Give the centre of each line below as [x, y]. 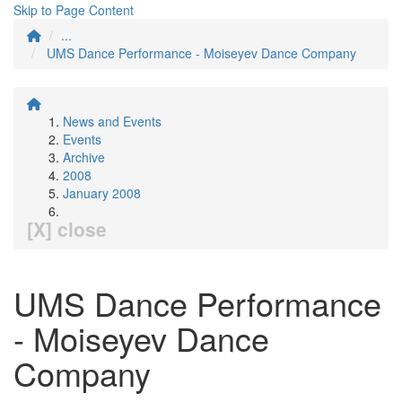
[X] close [67, 229]
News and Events [112, 121]
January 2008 [102, 193]
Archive [84, 157]
